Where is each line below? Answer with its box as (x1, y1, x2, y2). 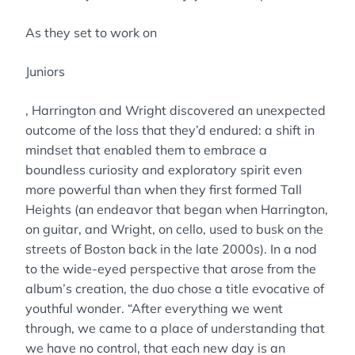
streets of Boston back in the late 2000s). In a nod (25, 241, 317, 257)
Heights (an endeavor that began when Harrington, (25, 201, 328, 217)
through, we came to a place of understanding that (25, 320, 325, 336)
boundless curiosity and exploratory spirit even (25, 162, 302, 177)
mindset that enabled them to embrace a (25, 142, 267, 158)
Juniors (25, 63, 65, 79)
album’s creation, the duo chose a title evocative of (25, 281, 324, 296)
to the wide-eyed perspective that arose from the (25, 261, 316, 277)
